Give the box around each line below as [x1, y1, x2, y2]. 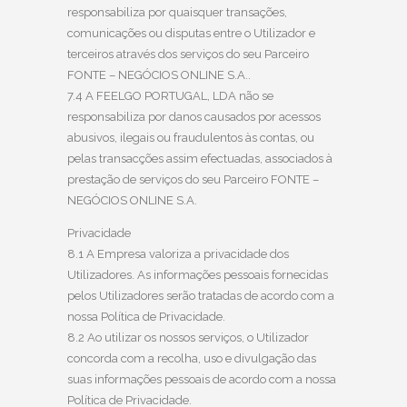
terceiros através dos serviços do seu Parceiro [67, 46, 309, 61]
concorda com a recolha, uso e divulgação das [67, 351, 316, 365]
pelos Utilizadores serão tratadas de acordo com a [67, 288, 334, 303]
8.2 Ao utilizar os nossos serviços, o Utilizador [67, 330, 309, 344]
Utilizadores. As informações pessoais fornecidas [67, 267, 328, 282]
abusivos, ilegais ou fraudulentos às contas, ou [67, 130, 314, 144]
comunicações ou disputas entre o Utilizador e [67, 25, 315, 40]
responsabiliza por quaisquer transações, [67, 5, 287, 19]
